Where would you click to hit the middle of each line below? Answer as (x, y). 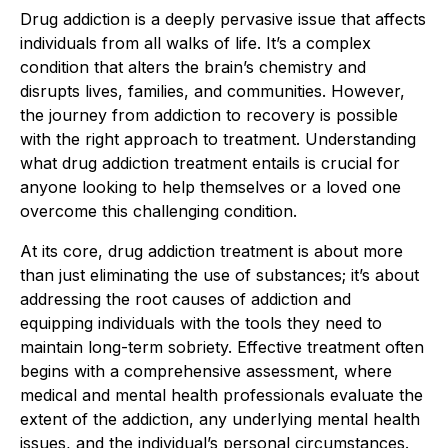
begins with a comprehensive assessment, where (206, 371)
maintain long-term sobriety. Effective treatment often (222, 347)
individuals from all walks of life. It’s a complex (195, 43)
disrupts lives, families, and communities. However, (212, 91)
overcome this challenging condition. (158, 211)
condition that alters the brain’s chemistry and (193, 67)
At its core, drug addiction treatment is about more (211, 251)
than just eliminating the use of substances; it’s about (219, 275)
